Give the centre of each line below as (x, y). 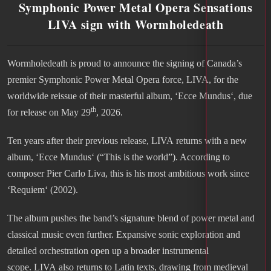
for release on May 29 (49, 113)
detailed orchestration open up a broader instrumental (108, 251)
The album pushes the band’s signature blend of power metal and (131, 218)
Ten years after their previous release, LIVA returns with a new (127, 141)
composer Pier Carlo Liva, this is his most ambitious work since (128, 174)
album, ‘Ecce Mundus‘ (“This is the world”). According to (119, 157)
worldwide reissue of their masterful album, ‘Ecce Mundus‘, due (130, 96)
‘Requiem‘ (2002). (43, 190)
